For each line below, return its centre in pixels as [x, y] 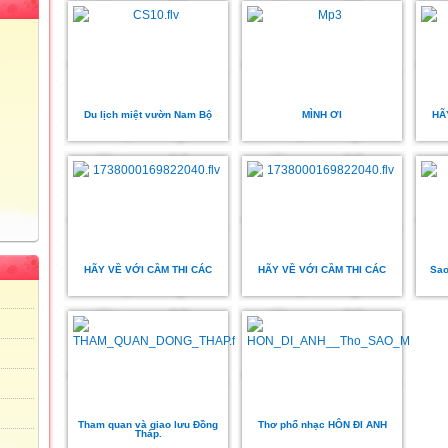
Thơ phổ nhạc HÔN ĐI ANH [322, 424]
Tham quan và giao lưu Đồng [148, 424]
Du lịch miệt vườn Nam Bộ [148, 114]
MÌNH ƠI [322, 114]
